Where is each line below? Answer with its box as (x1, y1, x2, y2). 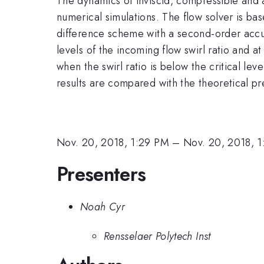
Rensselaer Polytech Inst (104, 229, 211, 244)
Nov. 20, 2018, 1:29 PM (57, 134, 169, 150)
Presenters (57, 160, 146, 188)
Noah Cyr (80, 199, 125, 214)
